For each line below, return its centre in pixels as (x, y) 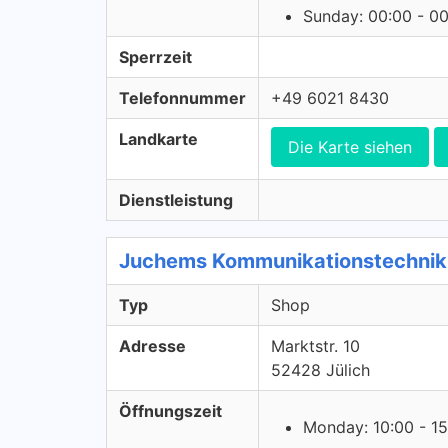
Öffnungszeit (170, 411)
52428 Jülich (320, 370)
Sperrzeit (155, 57)
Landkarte (158, 139)
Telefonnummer (182, 98)
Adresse (152, 346)
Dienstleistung (176, 200)
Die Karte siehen (350, 147)
